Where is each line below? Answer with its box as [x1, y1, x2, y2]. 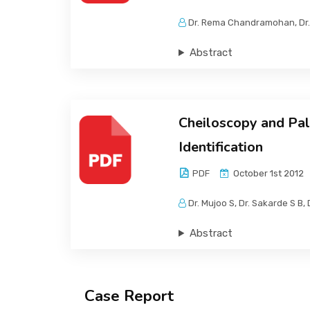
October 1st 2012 [230, 168, 304, 179]
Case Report [84, 285, 174, 307]
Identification [178, 138, 263, 156]
